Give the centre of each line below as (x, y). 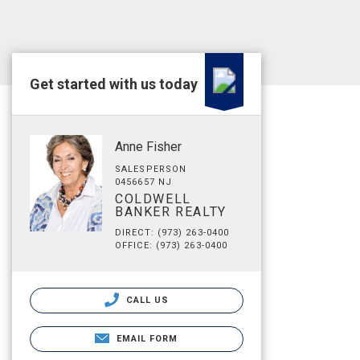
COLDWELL (153, 199)
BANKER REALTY (171, 212)
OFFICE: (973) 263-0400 (172, 245)
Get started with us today (114, 84)
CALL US (146, 300)
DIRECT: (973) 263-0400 (172, 233)
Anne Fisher (148, 147)
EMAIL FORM (147, 339)
